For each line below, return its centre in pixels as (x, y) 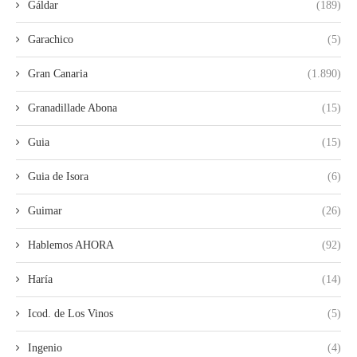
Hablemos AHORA (71, 245)
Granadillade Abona (73, 108)
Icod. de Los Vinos (71, 314)
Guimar (45, 211)
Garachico (51, 40)
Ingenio (45, 348)
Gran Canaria (58, 74)
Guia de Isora (58, 177)
